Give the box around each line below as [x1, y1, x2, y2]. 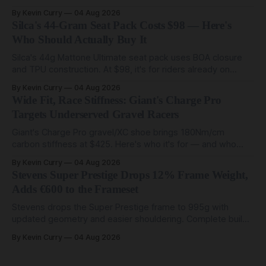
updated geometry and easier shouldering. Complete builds [12, 213, 252, 224]
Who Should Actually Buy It [12, 33, 147, 46]
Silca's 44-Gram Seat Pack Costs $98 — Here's [12, 18, 232, 31]
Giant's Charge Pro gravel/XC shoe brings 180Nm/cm [12, 126, 224, 138]
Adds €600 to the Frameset [12, 182, 138, 195]
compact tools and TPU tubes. [12, 75, 135, 87]
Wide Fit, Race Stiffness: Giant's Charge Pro [12, 93, 221, 106]
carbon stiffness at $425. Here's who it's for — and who [12, 138, 236, 150]
